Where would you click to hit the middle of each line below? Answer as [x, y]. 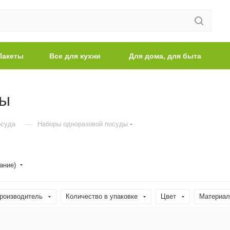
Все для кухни [75, 56]
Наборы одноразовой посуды [83, 124]
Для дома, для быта [165, 56]
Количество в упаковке [102, 196]
